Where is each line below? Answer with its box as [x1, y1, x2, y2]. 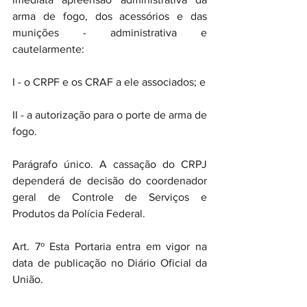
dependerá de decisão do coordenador [12, 175, 207, 186]
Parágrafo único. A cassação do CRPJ [12, 158, 207, 170]
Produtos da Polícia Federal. [12, 208, 145, 219]
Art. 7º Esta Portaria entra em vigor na [12, 241, 207, 252]
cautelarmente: [12, 43, 84, 55]
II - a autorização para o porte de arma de [12, 109, 207, 121]
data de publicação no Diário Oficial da [12, 257, 207, 269]
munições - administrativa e [12, 27, 207, 38]
